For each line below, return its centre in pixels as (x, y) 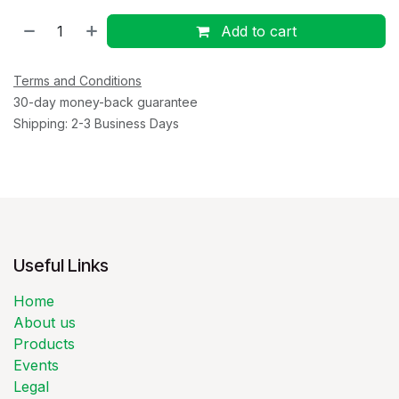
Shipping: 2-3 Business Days (96, 123)
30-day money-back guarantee (106, 102)
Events (36, 365)
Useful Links (61, 265)
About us (45, 322)
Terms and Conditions (77, 80)
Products (44, 343)
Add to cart (257, 31)
